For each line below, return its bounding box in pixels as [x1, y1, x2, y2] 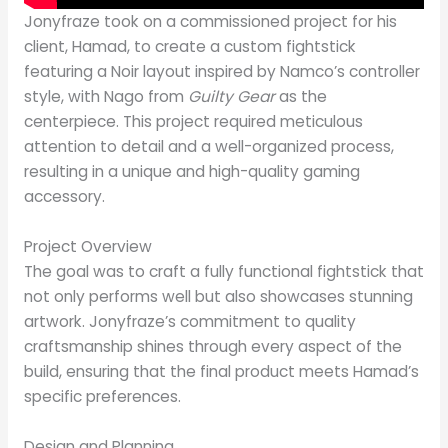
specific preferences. [23, 385, 181, 407]
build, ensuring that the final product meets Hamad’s [23, 360, 419, 382]
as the [274, 85, 327, 107]
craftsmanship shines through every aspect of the [23, 335, 402, 357]
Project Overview [23, 235, 152, 257]
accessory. [23, 185, 105, 207]
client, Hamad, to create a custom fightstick [23, 35, 356, 57]
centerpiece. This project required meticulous [23, 110, 363, 132]
